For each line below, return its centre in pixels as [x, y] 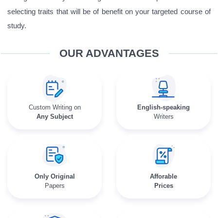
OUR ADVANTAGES [109, 53]
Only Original [54, 176]
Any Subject [54, 117]
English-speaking [163, 107]
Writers [163, 117]
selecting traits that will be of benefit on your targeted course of [109, 11]
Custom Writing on [54, 107]
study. [17, 26]
